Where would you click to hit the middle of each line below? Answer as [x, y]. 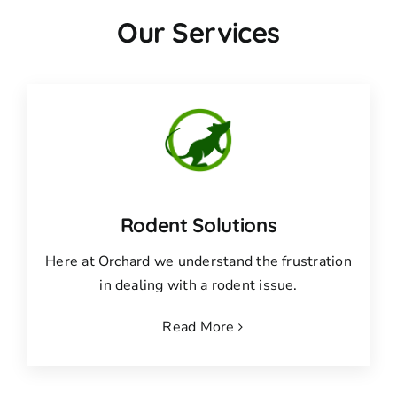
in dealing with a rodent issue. [198, 286]
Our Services [198, 32]
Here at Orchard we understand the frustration [198, 262]
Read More [198, 327]
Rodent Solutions [198, 226]
